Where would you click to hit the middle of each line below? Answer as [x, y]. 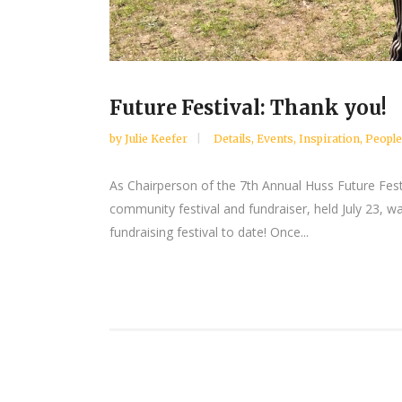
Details [232, 139]
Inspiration [329, 139]
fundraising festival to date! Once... [209, 232]
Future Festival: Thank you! [248, 108]
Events [275, 139]
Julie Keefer [157, 139]
